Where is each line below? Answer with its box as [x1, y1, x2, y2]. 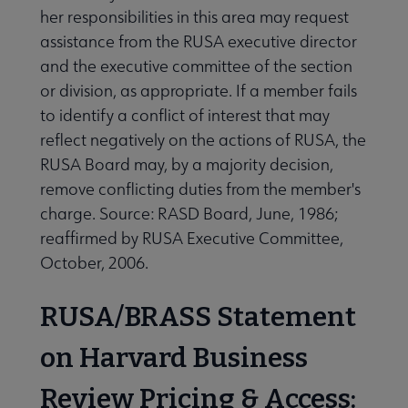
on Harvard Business [40, 341, 308, 374]
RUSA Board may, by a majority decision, [40, 153, 333, 175]
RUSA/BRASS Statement [40, 300, 356, 333]
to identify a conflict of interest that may [40, 104, 330, 126]
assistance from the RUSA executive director [40, 30, 357, 52]
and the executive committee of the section [40, 55, 352, 76]
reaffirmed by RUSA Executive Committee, [40, 227, 343, 249]
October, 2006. [40, 251, 148, 273]
